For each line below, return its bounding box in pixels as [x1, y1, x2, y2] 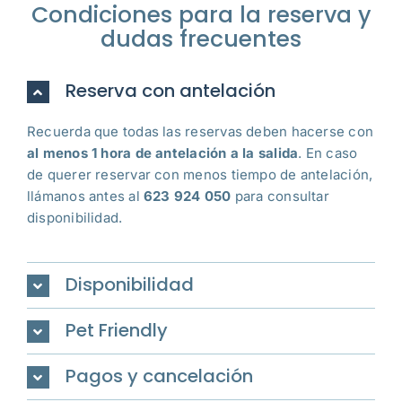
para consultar [231, 188, 329, 205]
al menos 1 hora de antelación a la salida [26, 144, 299, 162]
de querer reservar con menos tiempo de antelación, [26, 166, 373, 184]
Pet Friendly [65, 318, 168, 344]
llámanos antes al [26, 188, 144, 205]
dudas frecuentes [100, 23, 301, 56]
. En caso [298, 144, 358, 162]
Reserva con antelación [65, 78, 275, 104]
